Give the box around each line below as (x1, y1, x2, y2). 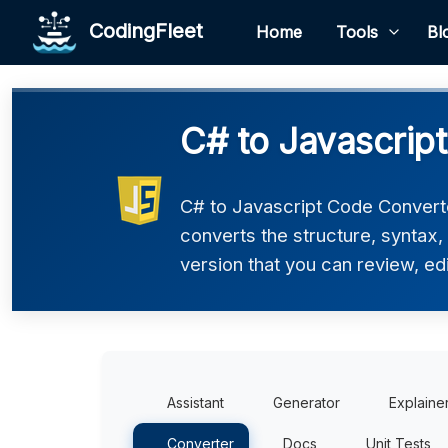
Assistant (167, 394, 224, 411)
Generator (273, 394, 340, 411)
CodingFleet (77, 18, 203, 43)
